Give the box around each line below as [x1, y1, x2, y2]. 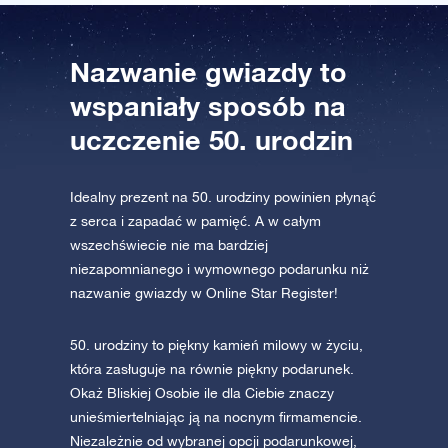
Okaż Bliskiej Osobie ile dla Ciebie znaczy [70, 385, 334, 402]
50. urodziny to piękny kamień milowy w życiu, [70, 337, 363, 354]
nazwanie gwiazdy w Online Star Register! [70, 285, 338, 302]
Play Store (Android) [215, 6, 355, 25]
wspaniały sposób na [70, 90, 346, 123]
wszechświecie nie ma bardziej [70, 237, 268, 254]
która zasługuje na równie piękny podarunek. [70, 361, 354, 378]
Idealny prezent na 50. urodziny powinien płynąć [70, 189, 376, 206]
